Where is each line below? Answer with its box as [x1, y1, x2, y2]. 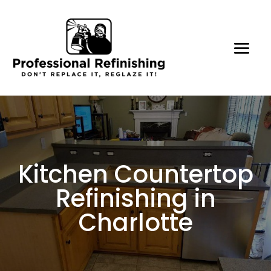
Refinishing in [55, 181, 216, 216]
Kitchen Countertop [18, 157, 253, 192]
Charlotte [78, 206, 193, 240]
